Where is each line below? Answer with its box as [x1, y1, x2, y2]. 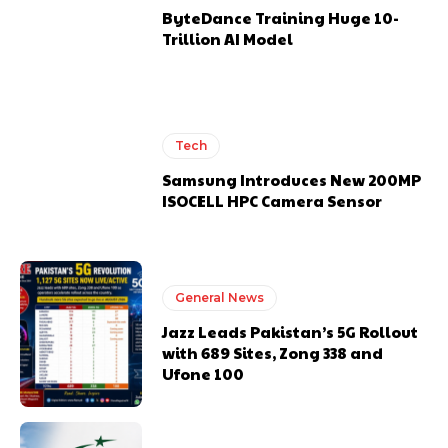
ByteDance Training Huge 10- [162, 7, 400, 29]
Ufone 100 [162, 362, 245, 384]
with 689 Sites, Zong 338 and [162, 341, 384, 363]
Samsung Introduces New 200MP [162, 169, 422, 191]
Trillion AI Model [162, 28, 294, 50]
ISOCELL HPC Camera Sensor [162, 190, 383, 212]
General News [175, 289, 265, 305]
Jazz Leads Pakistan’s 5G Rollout [162, 320, 419, 342]
